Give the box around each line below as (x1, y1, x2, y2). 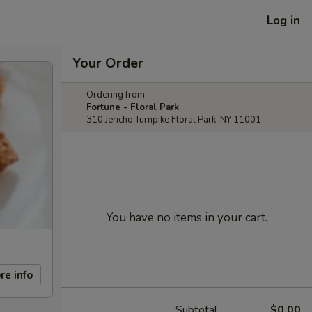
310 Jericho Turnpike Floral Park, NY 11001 (86, 114, 261, 126)
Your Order (72, 54, 143, 72)
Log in (267, 12, 300, 29)
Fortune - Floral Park (86, 101, 179, 114)
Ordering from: (86, 88, 147, 101)
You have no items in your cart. (106, 210, 267, 226)
